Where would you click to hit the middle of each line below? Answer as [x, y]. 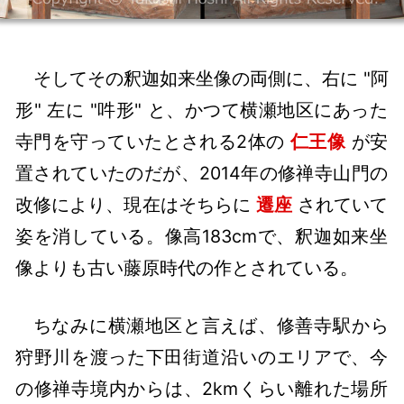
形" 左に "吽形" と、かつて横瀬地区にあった [202, 110]
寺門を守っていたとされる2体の [153, 141]
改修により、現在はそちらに [136, 204]
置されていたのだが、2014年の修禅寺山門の [202, 173]
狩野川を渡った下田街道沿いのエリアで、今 [202, 358]
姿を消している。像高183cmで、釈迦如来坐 [202, 236]
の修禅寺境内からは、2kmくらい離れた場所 [202, 389]
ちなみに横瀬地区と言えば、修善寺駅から [211, 326]
